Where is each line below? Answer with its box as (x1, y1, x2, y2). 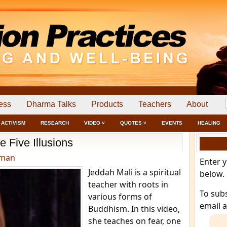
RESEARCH (41, 120, 69, 126)
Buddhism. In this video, (88, 203, 180, 214)
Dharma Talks (26, 100, 76, 108)
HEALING (198, 120, 220, 126)
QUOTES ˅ (120, 120, 146, 126)
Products (91, 100, 123, 108)
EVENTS (162, 120, 182, 126)
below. (200, 168, 224, 179)
